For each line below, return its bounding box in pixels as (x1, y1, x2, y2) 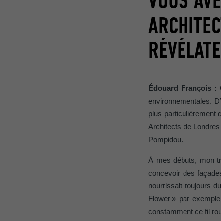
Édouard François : (148, 84, 220, 93)
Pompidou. (148, 136, 184, 144)
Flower (148, 195, 171, 203)
